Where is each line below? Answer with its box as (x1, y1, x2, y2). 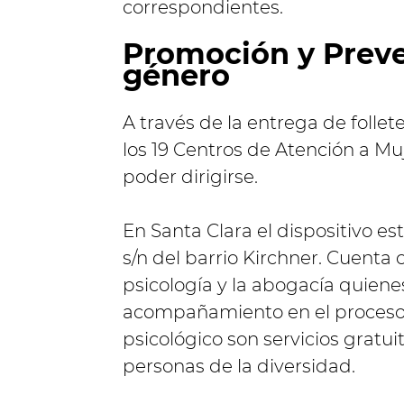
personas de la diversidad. (123, 355, 355, 377)
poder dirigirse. (123, 166, 258, 188)
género (123, 58, 230, 93)
